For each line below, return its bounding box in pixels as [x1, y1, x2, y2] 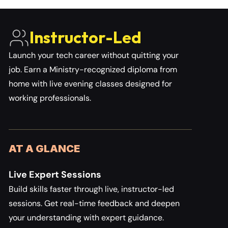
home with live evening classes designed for [9, 78, 172, 89]
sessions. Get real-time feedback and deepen [9, 198, 180, 209]
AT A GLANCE [9, 142, 80, 155]
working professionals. [9, 93, 91, 103]
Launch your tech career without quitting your [9, 50, 179, 61]
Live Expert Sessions [9, 168, 101, 181]
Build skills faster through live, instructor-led [9, 184, 174, 194]
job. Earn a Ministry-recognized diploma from [9, 64, 177, 75]
